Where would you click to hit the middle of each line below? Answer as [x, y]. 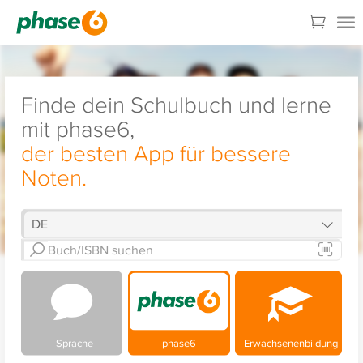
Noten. [53, 177]
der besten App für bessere [156, 152]
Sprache [72, 342]
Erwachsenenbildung [289, 342]
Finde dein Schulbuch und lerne [176, 104]
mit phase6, [77, 128]
